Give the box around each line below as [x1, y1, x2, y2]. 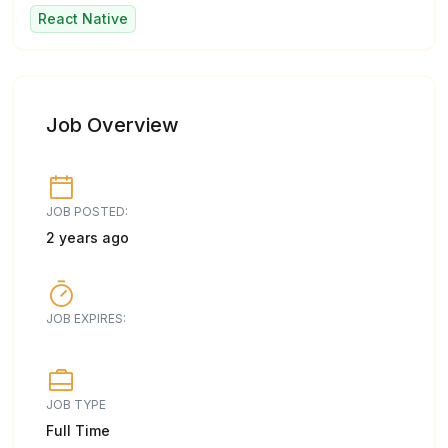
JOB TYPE [46, 397, 106, 412]
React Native [38, 10, 128, 27]
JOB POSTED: [46, 204, 128, 219]
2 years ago [46, 229, 129, 246]
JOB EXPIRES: [46, 311, 126, 326]
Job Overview [46, 113, 179, 137]
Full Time [46, 422, 110, 439]
